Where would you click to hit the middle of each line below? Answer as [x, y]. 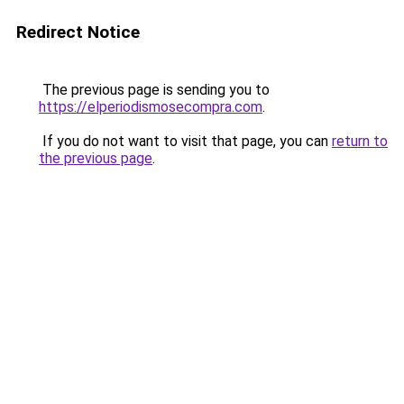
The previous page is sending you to [154, 90]
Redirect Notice [78, 32]
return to [360, 141]
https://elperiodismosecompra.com [151, 107]
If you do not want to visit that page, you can [185, 141]
